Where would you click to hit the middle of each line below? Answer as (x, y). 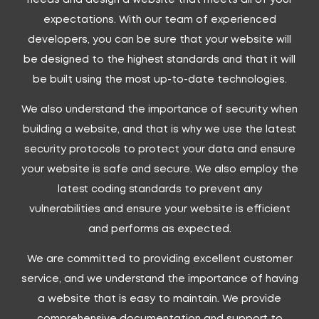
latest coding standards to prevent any (159, 189)
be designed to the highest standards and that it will (159, 59)
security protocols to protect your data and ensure (159, 149)
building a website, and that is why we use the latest (159, 129)
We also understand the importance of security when (159, 109)
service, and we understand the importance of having (159, 279)
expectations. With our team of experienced (159, 20)
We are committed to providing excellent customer (159, 259)
